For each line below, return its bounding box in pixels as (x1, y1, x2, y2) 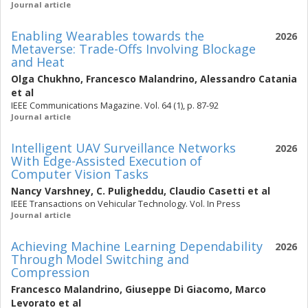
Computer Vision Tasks (11, 166, 148, 182)
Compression (11, 264, 89, 280)
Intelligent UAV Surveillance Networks (11, 140, 236, 156)
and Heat (11, 54, 65, 70)
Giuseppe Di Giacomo (125, 283, 230, 296)
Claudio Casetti (169, 184, 245, 197)
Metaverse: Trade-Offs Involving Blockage (11, 41, 256, 57)
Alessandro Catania (200, 72, 297, 85)
